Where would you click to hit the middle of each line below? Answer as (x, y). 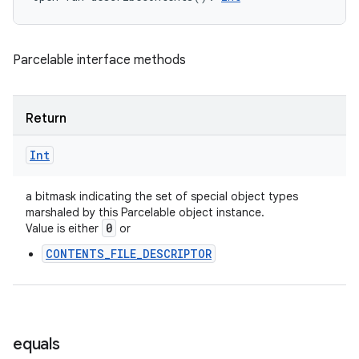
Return (46, 119)
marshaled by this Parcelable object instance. (145, 212)
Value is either (64, 228)
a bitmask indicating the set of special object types (162, 196)
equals (36, 344)
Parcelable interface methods (99, 60)
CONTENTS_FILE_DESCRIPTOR (129, 254)
